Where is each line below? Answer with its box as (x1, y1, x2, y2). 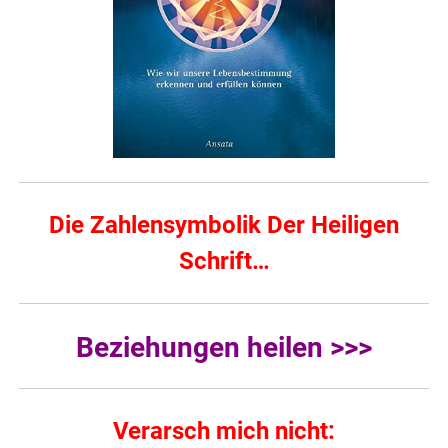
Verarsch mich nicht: (113, 416, 335, 445)
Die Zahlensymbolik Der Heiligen (49, 210, 399, 239)
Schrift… (178, 246, 270, 275)
